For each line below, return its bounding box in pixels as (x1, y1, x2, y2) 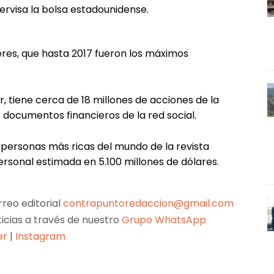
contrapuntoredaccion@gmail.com (62, 196, 234, 210)
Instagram (15, 229, 66, 243)
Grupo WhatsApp (122, 212, 209, 227)
